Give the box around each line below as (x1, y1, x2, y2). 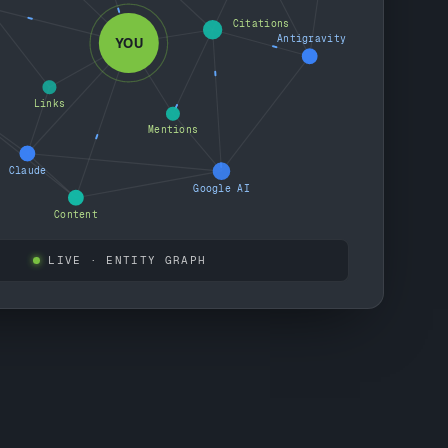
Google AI (193, 182, 250, 194)
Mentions (147, 124, 198, 136)
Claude (8, 164, 46, 176)
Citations (232, 18, 290, 30)
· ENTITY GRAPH (81, 253, 207, 266)
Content (53, 208, 98, 220)
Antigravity (276, 33, 346, 45)
